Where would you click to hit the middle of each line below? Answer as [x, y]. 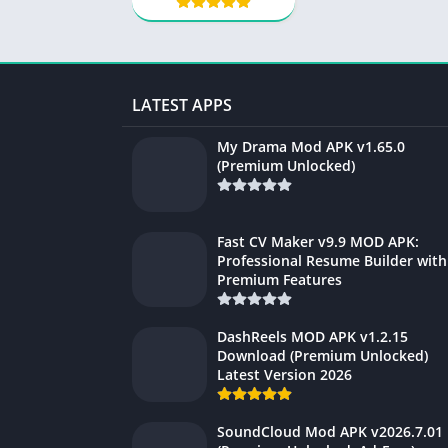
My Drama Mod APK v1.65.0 [311, 147]
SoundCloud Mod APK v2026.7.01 [330, 432]
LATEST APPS [182, 105]
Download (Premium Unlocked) [322, 356]
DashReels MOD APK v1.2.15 [312, 337]
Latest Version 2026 [284, 375]
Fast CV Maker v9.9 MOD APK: [318, 242]
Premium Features [279, 280]
